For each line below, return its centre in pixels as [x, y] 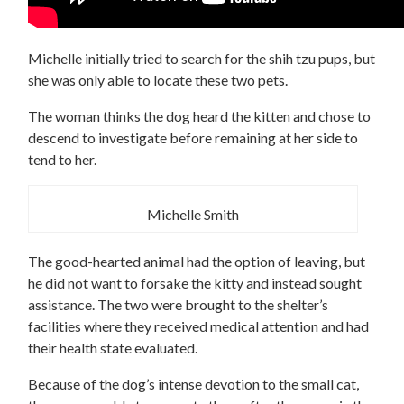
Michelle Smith [193, 214]
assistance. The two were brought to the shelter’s [178, 304]
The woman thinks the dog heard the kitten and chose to [199, 116]
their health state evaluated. [113, 348]
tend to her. [62, 159]
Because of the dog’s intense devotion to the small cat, [193, 384]
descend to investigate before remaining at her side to [193, 138]
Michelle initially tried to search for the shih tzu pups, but [202, 58]
